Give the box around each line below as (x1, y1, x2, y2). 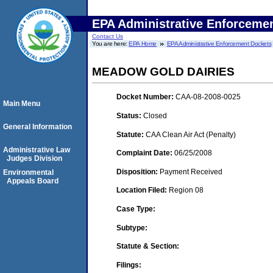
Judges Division (7, 154, 62, 163)
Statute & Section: (116, 242, 179, 251)
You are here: (92, 40, 129, 47)
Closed (143, 111, 167, 120)
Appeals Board (7, 177, 58, 185)
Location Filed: (116, 186, 169, 195)
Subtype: (116, 223, 147, 232)
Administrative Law (3, 146, 70, 154)
